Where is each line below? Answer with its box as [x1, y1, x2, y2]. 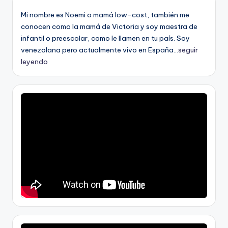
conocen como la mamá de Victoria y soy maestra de [21, 21, 197, 31]
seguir [178, 45, 198, 54]
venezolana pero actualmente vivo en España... [21, 45, 178, 54]
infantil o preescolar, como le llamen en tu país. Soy [21, 33, 190, 43]
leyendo [21, 56, 48, 66]
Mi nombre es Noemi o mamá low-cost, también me [21, 10, 189, 19]
